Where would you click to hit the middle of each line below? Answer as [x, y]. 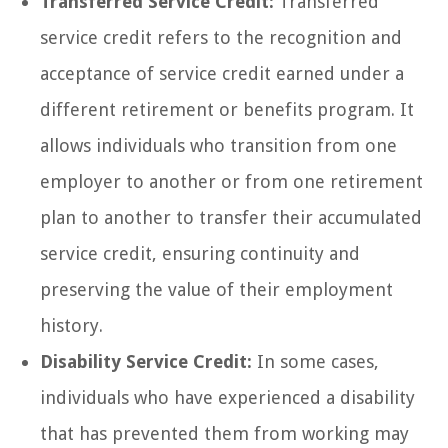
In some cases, [315, 361]
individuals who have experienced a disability [227, 397]
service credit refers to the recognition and [221, 37]
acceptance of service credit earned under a [222, 73]
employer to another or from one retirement [231, 181]
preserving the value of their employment [216, 289]
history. [71, 325]
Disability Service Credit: [146, 361]
